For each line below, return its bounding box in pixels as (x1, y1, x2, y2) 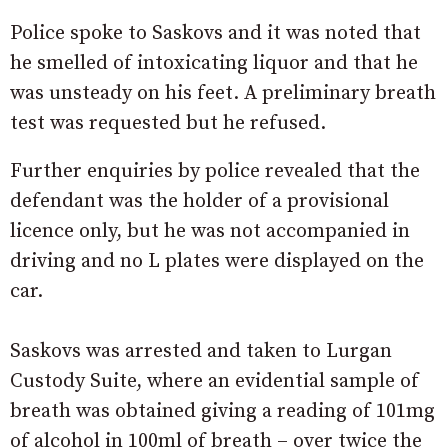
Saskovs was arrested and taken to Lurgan (10, 339, 392, 365)
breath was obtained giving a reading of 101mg (10, 399, 435, 425)
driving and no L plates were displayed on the (10, 249, 424, 275)
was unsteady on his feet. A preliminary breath (10, 81, 436, 107)
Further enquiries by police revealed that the (10, 159, 420, 185)
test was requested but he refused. (10, 111, 326, 137)
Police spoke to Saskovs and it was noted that (10, 21, 421, 47)
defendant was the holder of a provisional (10, 189, 389, 215)
